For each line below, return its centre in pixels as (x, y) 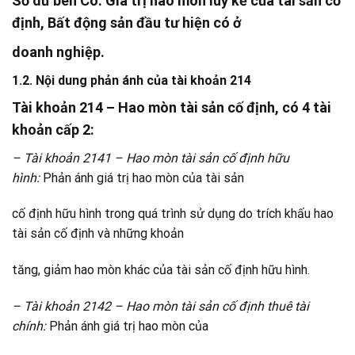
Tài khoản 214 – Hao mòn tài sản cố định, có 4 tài (172, 107)
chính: (29, 326)
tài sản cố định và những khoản (98, 234)
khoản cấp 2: (53, 129)
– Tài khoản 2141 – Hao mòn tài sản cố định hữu (151, 158)
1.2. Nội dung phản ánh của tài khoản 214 (132, 80)
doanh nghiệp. (58, 52)
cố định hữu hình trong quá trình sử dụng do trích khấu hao (173, 214)
